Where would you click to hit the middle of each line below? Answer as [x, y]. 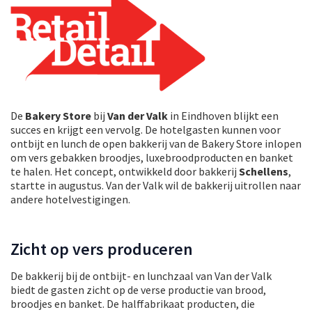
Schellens [264, 171]
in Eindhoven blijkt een [223, 115]
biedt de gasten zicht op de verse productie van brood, [138, 289]
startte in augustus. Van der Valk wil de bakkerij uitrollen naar [156, 185]
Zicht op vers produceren [102, 249]
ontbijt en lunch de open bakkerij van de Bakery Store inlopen [156, 143]
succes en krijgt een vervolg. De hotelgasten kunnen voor [146, 129]
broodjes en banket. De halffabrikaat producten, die [133, 303]
